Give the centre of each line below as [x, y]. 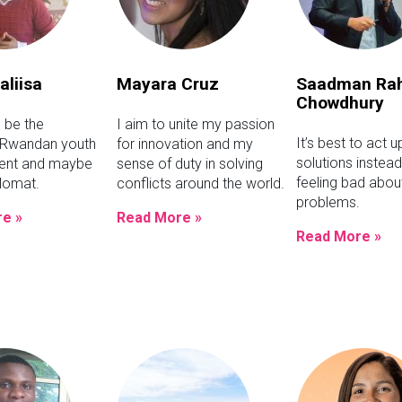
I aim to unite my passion [195, 125]
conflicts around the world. [200, 184]
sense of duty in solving [189, 164]
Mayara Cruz [167, 84]
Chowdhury [340, 103]
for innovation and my [184, 144]
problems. [328, 203]
